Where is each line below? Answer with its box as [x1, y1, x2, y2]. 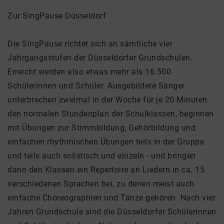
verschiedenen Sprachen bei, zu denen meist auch [7, 179, 194, 188]
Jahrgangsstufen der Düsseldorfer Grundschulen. [7, 53, 192, 62]
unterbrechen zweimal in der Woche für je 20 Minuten [7, 95, 207, 104]
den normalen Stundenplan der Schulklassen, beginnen [7, 109, 214, 118]
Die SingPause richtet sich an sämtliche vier [7, 39, 172, 48]
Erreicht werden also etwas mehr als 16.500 [7, 67, 171, 76]
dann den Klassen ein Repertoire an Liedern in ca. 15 [7, 165, 204, 174]
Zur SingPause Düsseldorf [7, 11, 106, 20]
